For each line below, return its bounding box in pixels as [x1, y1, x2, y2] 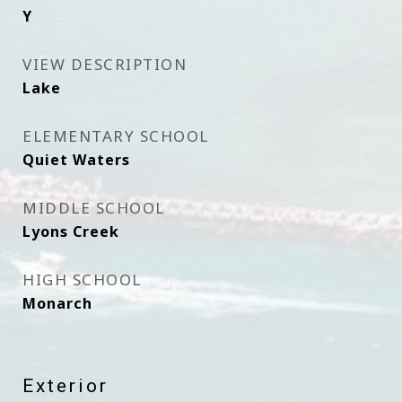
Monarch [22, 293, 92, 313]
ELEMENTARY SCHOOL [22, 126, 209, 146]
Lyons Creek [22, 222, 119, 241]
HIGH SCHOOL [22, 269, 142, 290]
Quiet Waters [22, 150, 130, 170]
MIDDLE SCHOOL [22, 197, 165, 218]
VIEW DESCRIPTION [22, 54, 187, 74]
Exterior [22, 375, 109, 397]
